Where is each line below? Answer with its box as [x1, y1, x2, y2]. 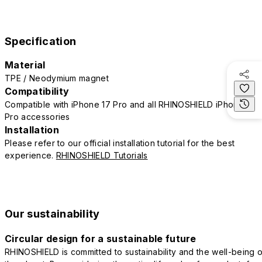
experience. [5, 150, 56, 161]
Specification [5, 35, 77, 48]
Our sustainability [5, 208, 100, 220]
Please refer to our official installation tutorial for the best [5, 138, 235, 149]
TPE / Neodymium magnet [5, 73, 109, 84]
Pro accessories [5, 112, 70, 122]
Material [5, 59, 46, 71]
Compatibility [5, 85, 70, 98]
